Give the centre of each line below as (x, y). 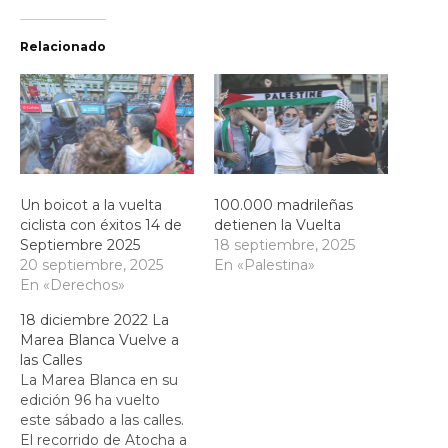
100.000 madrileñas (283, 204)
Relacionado (63, 47)
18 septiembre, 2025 (284, 244)
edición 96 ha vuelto (90, 399)
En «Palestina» (264, 264)
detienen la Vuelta (277, 224)
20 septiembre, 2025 (91, 264)
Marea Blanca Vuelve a (99, 339)
